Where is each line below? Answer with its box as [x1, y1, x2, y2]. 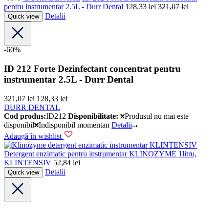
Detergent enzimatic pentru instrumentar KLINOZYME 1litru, [4, 150, 197, 158]
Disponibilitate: [68, 111, 118, 120]
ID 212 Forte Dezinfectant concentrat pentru [4, 63, 181, 74]
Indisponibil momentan [39, 120, 112, 129]
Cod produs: [4, 111, 46, 120]
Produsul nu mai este [125, 111, 189, 120]
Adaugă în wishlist [4, 132, 62, 141]
